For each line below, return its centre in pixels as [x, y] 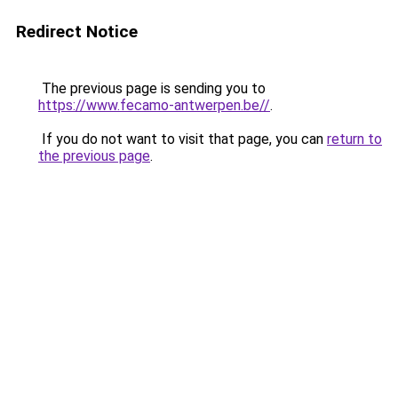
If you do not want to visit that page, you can [183, 139]
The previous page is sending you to [152, 88]
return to [354, 139]
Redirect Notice [77, 32]
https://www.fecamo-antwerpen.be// [154, 105]
